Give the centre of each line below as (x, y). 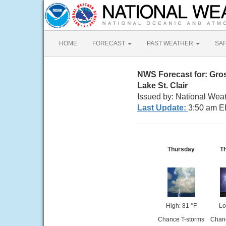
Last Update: (163, 108)
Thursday (181, 149)
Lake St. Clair (162, 86)
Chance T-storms (181, 219)
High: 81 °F (181, 206)
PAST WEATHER (171, 43)
